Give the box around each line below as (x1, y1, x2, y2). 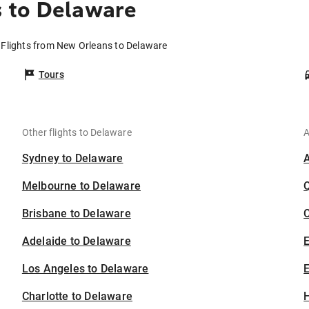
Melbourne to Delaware (21, 179, 141, 193)
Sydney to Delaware (21, 152, 123, 166)
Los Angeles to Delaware (21, 262, 149, 276)
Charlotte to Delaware (21, 290, 133, 303)
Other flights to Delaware (21, 127, 132, 139)
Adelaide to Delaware (21, 235, 131, 248)
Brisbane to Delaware (21, 207, 131, 221)
